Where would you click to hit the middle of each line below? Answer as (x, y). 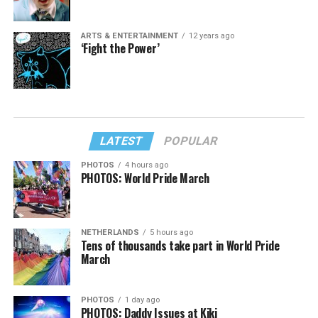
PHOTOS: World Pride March (145, 179)
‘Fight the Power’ (120, 49)
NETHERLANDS (110, 233)
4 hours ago (146, 165)
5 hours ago (171, 233)
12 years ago (211, 36)
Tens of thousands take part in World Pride (180, 246)
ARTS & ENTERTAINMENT (129, 36)
